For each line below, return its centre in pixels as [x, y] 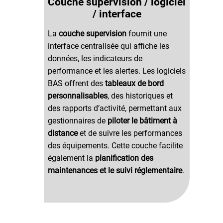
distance [62, 133]
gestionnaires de [77, 120]
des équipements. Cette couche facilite [115, 145]
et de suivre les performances [130, 133]
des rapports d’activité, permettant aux [114, 108]
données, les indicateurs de [95, 58]
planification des [124, 158]
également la [71, 158]
